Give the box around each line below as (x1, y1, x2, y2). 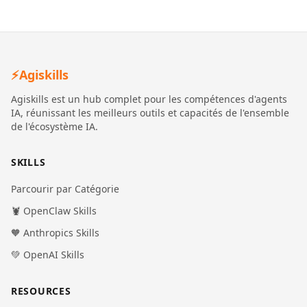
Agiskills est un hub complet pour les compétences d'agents (11, 93, 287, 106)
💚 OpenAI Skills (11, 248, 84, 261)
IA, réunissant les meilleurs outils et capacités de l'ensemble (11, 106, 289, 119)
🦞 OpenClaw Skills (11, 204, 97, 217)
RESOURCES (11, 284, 71, 297)
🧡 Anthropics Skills (11, 226, 99, 239)
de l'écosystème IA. (11, 120, 98, 133)
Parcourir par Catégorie (11, 182, 119, 195)
